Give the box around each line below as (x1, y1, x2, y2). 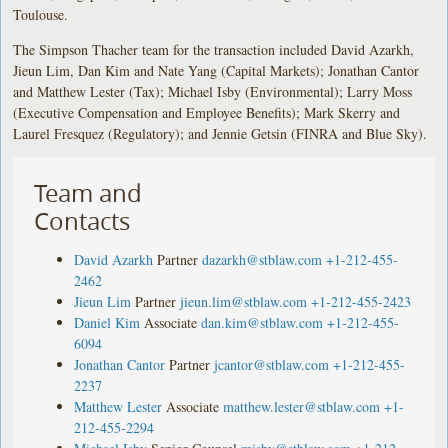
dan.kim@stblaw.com (201, 312, 324, 332)
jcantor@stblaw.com (214, 354, 330, 374)
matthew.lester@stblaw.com (223, 396, 381, 416)
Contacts (34, 204, 131, 237)
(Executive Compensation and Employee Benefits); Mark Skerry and (13, 102, 401, 122)
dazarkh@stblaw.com (202, 249, 323, 269)
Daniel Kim (74, 312, 141, 332)
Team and (34, 176, 143, 209)
